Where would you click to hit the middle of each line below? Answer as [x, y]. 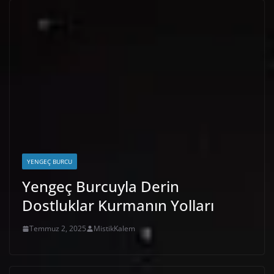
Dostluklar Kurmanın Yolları [118, 206]
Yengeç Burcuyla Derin [101, 187]
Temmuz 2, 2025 [58, 229]
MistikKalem [114, 229]
